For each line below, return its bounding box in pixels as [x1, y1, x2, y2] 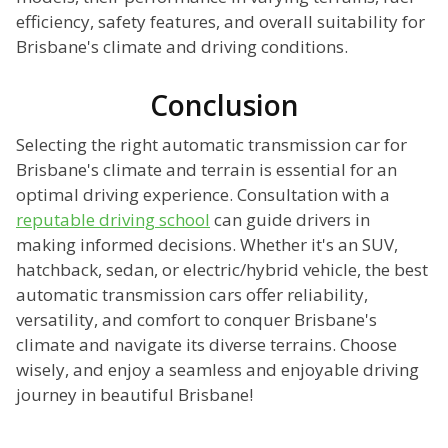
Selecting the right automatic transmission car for [16, 133, 407, 157]
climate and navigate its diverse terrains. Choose [16, 333, 397, 357]
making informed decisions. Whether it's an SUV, [16, 233, 398, 257]
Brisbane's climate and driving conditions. [16, 35, 348, 59]
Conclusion [149, 86, 299, 125]
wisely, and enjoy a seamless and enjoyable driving [16, 358, 419, 382]
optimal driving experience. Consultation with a [16, 183, 390, 207]
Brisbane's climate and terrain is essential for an [16, 158, 397, 182]
